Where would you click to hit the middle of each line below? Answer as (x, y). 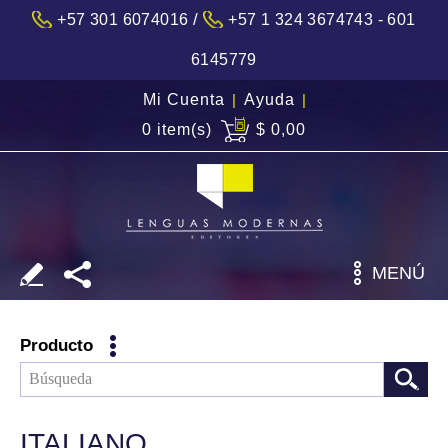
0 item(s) (177, 129)
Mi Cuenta (184, 99)
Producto (56, 345)
